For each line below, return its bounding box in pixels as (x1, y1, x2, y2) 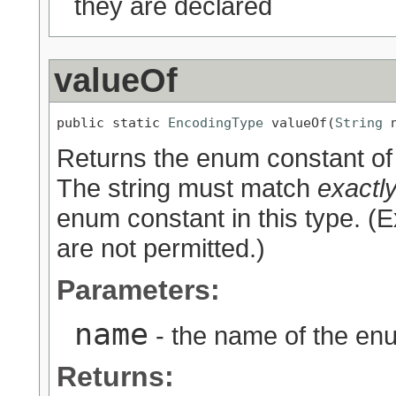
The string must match (57, 172, 317, 202)
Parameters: (57, 273, 220, 306)
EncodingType (168, 115, 263, 131)
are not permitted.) (57, 232, 265, 263)
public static (57, 115, 168, 131)
